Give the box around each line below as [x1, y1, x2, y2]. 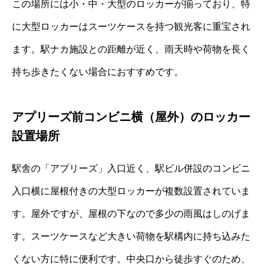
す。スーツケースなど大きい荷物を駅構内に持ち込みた [12, 231, 250, 241]
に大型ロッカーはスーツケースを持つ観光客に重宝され [12, 21, 250, 32]
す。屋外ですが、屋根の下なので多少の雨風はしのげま [12, 208, 250, 219]
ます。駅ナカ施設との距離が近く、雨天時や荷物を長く [12, 44, 250, 54]
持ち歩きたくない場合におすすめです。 [12, 66, 184, 77]
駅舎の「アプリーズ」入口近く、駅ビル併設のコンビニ [12, 163, 250, 173]
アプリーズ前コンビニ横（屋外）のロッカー [12, 110, 250, 123]
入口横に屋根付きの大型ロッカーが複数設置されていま [12, 185, 250, 196]
